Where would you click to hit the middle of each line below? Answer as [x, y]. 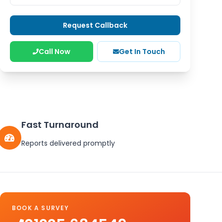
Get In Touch [142, 52]
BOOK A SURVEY [41, 208]
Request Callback [95, 25]
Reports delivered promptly [68, 143]
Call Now [55, 52]
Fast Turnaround [60, 125]
